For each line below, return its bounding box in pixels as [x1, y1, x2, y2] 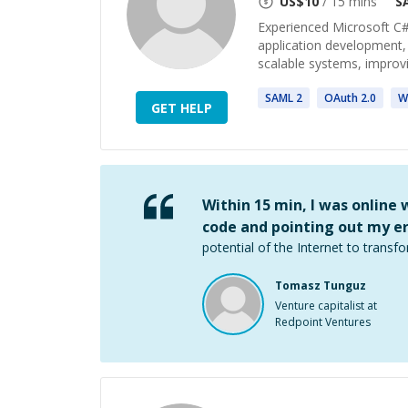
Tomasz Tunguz [275, 278, 366, 293]
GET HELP [150, 98, 212, 117]
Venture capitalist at [275, 298, 377, 313]
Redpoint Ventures [275, 314, 371, 330]
